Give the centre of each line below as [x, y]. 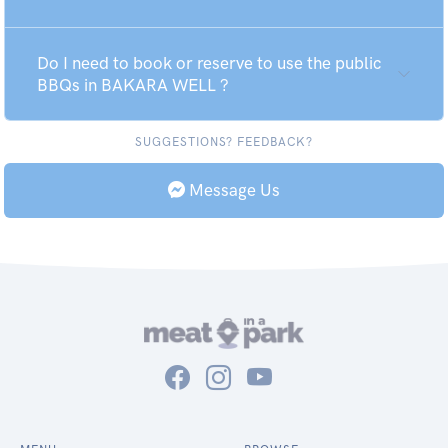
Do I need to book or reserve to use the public [209, 63]
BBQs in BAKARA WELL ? [133, 85]
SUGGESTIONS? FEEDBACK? [224, 142]
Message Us [232, 190]
